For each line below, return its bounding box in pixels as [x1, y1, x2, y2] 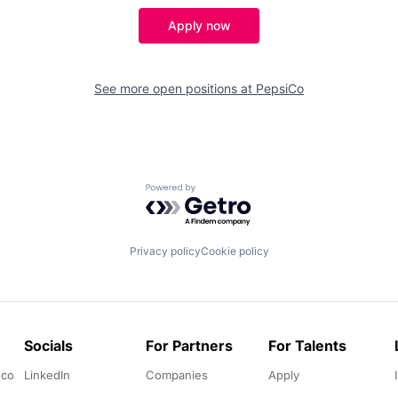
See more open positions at [94, 80, 256, 96]
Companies [145, 368, 208, 383]
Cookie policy [200, 244, 269, 259]
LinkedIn [23, 368, 70, 383]
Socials [23, 337, 73, 355]
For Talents [268, 337, 347, 355]
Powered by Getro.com [145, 182, 301, 201]
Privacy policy [129, 244, 201, 259]
